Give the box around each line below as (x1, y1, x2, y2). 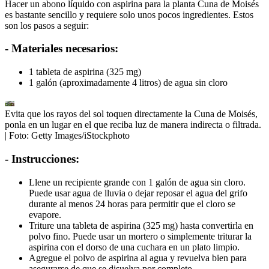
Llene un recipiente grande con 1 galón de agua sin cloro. (29, 177, 246, 187)
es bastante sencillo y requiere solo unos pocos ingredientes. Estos (5, 9, 253, 20)
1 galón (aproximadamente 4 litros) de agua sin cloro (29, 77, 228, 88)
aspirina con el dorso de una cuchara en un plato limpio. (29, 241, 240, 252)
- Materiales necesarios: (5, 42, 118, 55)
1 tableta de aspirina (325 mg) (29, 67, 141, 77)
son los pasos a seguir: (5, 20, 89, 31)
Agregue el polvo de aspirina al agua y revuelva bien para (29, 252, 247, 263)
